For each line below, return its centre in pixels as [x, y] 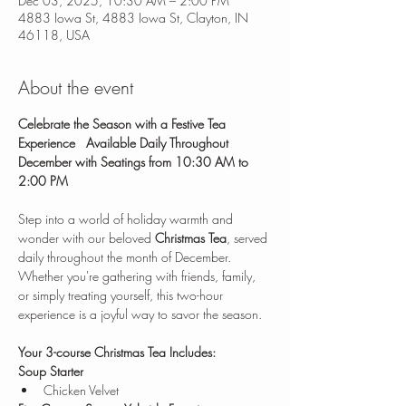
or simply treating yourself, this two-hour [122, 295]
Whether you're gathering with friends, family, [139, 276]
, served [249, 238]
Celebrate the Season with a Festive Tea [124, 124]
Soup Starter [51, 372]
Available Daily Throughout [159, 143]
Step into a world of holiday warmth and [127, 219]
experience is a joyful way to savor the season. [140, 314]
